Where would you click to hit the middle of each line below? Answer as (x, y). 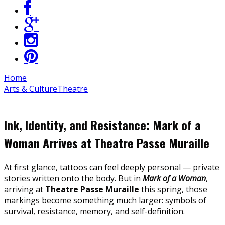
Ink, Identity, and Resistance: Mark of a (102, 124)
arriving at (25, 189)
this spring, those (173, 189)
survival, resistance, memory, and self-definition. (94, 211)
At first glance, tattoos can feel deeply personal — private (112, 167)
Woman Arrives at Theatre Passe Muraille (107, 142)
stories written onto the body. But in (73, 178)
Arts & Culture (31, 89)
